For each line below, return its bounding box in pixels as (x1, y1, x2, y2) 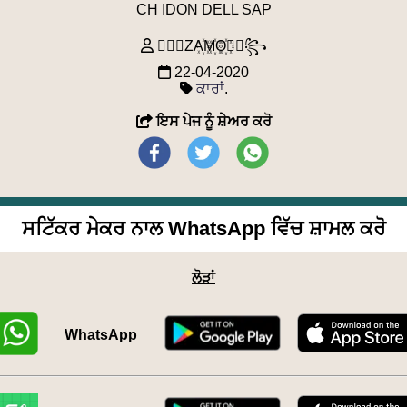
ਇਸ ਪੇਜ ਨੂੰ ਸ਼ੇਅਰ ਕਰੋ (155, 114, 272, 129)
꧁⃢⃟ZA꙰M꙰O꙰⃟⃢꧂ (153, 38, 267, 54)
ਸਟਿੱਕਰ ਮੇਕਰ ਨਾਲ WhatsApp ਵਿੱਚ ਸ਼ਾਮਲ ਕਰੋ (21, 217, 386, 240)
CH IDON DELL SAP (135, 2, 272, 17)
